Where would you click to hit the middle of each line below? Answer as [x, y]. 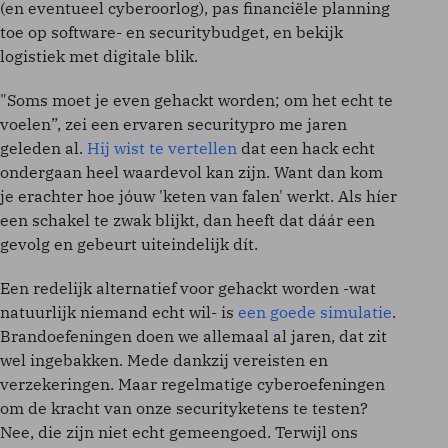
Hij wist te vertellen [162, 148]
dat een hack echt [306, 148]
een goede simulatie [315, 312]
